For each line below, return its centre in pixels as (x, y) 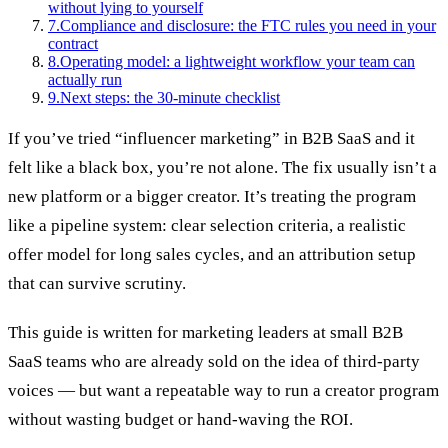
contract (73, 43)
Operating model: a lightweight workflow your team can (237, 61)
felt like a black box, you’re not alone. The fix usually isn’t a (222, 167)
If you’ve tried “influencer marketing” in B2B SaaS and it (211, 138)
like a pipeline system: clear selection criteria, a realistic (207, 225)
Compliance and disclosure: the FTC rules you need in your (248, 25)
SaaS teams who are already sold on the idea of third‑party (214, 361)
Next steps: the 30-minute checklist (170, 97)
